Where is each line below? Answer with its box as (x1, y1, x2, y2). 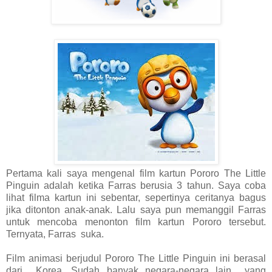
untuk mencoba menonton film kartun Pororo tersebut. (6, 216, 266, 227)
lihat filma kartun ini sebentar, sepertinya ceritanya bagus (6, 192, 266, 203)
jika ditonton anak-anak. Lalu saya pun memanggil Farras (6, 204, 266, 215)
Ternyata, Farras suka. (6, 228, 104, 239)
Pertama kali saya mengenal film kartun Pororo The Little (6, 168, 266, 178)
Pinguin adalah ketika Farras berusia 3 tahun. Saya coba (6, 180, 266, 191)
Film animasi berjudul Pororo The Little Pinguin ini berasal (6, 253, 266, 263)
